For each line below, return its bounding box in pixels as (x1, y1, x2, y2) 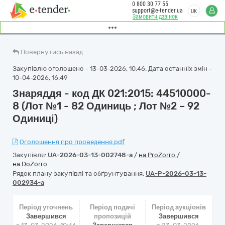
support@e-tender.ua (132, 7, 183, 14)
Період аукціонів (152, 203, 206, 211)
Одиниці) (13, 113, 58, 125)
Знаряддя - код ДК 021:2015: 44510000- (13, 87, 211, 99)
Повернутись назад (21, 48, 83, 56)
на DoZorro (13, 160, 47, 168)
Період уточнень (19, 203, 73, 211)
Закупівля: (13, 151, 48, 159)
